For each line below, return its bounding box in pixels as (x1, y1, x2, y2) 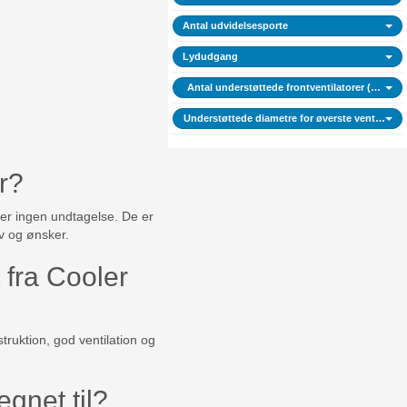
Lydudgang (183, 51, 239, 62)
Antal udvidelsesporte (183, 20, 289, 31)
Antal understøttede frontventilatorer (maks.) (187, 82, 403, 93)
